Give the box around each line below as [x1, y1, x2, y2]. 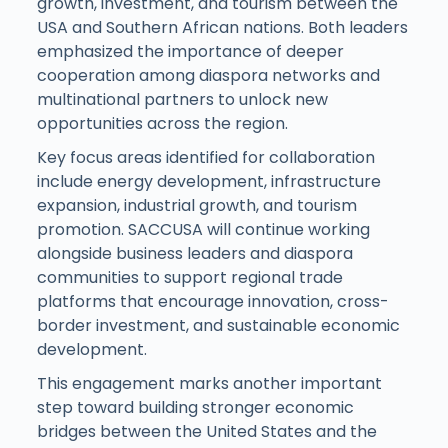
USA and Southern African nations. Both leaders [36, 15, 408, 39]
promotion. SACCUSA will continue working [36, 217, 370, 241]
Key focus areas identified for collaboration [36, 145, 375, 169]
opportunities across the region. [36, 111, 288, 135]
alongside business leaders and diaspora [36, 241, 353, 265]
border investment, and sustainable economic [36, 313, 400, 337]
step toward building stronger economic [36, 395, 354, 419]
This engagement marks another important [36, 371, 382, 395]
